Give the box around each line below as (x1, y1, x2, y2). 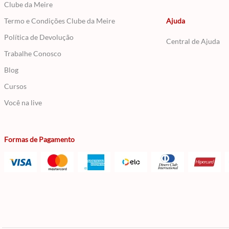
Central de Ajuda (166, 37, 220, 45)
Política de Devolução (4, 33, 74, 41)
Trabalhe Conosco (4, 49, 61, 58)
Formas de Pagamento (4, 135, 75, 144)
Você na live (4, 98, 42, 107)
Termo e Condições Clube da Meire (4, 16, 115, 25)
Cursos (4, 82, 27, 90)
